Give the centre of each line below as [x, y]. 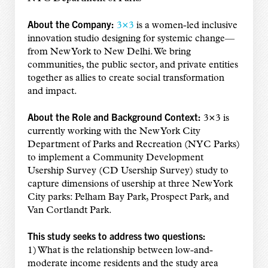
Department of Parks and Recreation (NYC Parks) [133, 145]
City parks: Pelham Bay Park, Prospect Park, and [128, 198]
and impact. [52, 92]
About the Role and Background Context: [115, 117]
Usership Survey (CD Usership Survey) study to [128, 171]
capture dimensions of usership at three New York [130, 185]
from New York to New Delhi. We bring [109, 52]
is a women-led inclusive [185, 26]
